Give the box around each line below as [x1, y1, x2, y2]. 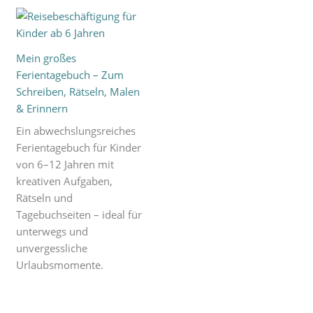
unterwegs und [16, 224, 89, 238]
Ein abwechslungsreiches [16, 123, 136, 138]
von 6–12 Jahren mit [16, 156, 115, 171]
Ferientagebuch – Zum [16, 68, 124, 82]
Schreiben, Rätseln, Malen [16, 85, 140, 99]
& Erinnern [16, 101, 68, 116]
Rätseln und [16, 190, 73, 205]
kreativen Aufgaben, [16, 173, 113, 188]
